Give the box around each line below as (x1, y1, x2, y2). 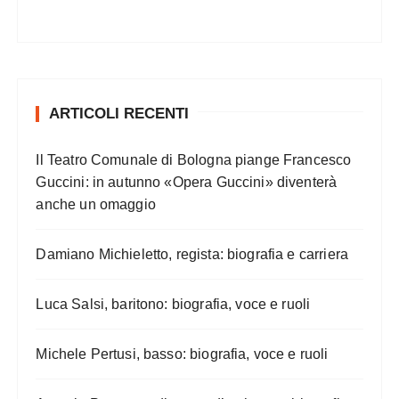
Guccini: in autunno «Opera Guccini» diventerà (36, 174, 338, 190)
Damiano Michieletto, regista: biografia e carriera (36, 246, 348, 262)
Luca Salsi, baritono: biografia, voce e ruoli (36, 296, 311, 312)
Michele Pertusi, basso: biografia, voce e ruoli (36, 346, 329, 362)
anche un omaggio (36, 196, 156, 212)
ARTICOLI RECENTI (49, 104, 190, 122)
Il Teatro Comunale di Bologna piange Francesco (36, 151, 352, 167)
